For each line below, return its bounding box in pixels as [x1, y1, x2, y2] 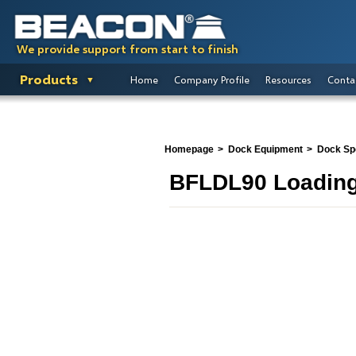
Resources [265, 73, 311, 86]
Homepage [164, 144, 214, 155]
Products [20, 71, 78, 87]
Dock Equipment [228, 144, 303, 155]
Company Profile [174, 73, 250, 86]
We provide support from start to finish [17, 42, 238, 56]
